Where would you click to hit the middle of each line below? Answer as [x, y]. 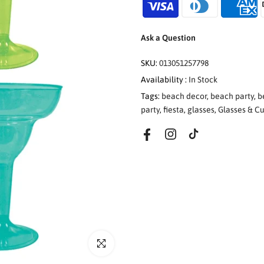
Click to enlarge [118, 243]
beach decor [184, 96]
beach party [232, 96]
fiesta [174, 109]
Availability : [165, 79]
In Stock [203, 79]
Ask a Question [168, 37]
